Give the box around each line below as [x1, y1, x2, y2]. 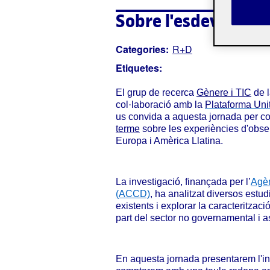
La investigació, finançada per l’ [116, 177, 251, 187]
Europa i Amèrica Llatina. [116, 136, 223, 146]
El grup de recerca [116, 87, 196, 98]
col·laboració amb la [116, 99, 205, 110]
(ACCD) [116, 189, 150, 199]
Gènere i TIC [196, 87, 251, 98]
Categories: [116, 42, 169, 56]
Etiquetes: [116, 61, 162, 75]
